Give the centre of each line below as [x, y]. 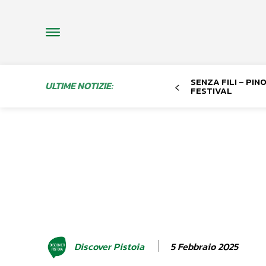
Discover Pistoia [109, 247]
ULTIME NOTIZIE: [79, 85]
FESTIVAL [211, 90]
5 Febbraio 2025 [204, 246]
